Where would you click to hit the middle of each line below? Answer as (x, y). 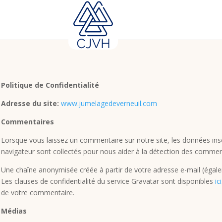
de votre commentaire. (38, 192)
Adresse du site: (30, 103)
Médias (14, 211)
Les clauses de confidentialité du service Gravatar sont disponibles (108, 181)
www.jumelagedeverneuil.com (109, 103)
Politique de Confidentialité (50, 85)
